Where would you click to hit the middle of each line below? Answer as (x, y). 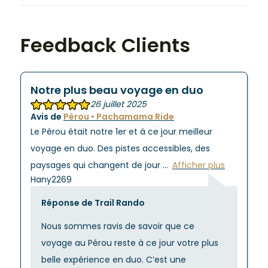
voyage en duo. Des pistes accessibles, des (120, 148)
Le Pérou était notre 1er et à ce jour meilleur (121, 132)
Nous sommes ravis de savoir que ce (118, 226)
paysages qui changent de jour (97, 165)
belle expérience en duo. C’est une (113, 259)
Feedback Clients (105, 45)
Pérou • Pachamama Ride (119, 117)
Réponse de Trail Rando (93, 202)
